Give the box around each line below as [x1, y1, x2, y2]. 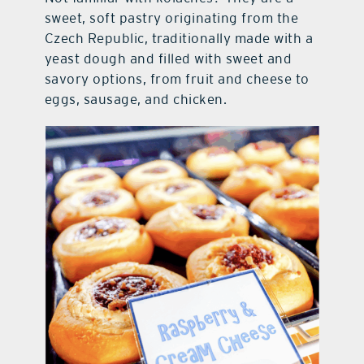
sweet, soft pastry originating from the [44, 9, 299, 26]
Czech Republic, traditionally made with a [44, 29, 314, 46]
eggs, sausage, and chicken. [44, 90, 227, 107]
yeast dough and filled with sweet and [44, 50, 292, 67]
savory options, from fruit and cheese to [44, 70, 310, 87]
